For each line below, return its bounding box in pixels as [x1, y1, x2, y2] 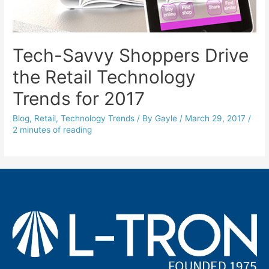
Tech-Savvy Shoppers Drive [13, 44, 249, 67]
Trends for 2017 [13, 88, 145, 110]
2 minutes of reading [13, 125, 92, 135]
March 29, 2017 [185, 113, 246, 124]
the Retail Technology [13, 66, 196, 88]
